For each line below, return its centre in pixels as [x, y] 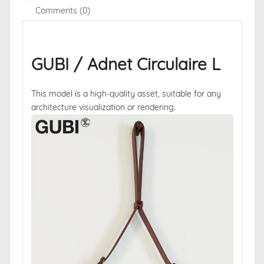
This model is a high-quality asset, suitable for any [126, 93]
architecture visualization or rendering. [103, 107]
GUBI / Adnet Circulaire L [126, 64]
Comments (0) [62, 10]
